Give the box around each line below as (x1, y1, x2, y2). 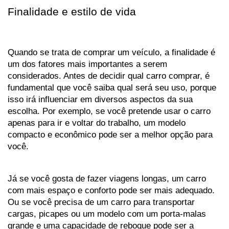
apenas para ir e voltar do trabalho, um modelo (8, 118, 186, 128)
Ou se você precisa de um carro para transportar (8, 197, 195, 208)
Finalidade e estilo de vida (8, 6, 136, 18)
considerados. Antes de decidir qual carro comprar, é (8, 71, 210, 81)
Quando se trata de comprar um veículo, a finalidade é (8, 47, 215, 58)
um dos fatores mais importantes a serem (8, 59, 167, 70)
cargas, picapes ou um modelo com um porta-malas (8, 209, 206, 219)
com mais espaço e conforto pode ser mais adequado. (8, 185, 215, 196)
